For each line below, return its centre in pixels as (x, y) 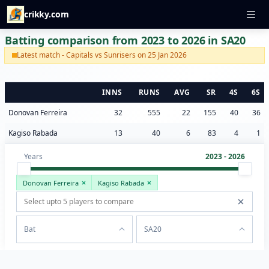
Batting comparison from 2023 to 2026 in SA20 (125, 40)
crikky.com (47, 14)
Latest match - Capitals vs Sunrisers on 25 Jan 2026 (102, 55)
